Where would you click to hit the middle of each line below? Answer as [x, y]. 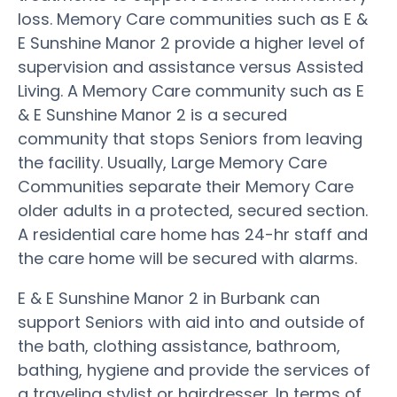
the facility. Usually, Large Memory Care [172, 162]
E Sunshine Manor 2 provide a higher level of [191, 43]
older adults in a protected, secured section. [193, 210]
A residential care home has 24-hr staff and [193, 234]
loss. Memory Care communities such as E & [193, 19]
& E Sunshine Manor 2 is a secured [152, 114]
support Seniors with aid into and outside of [191, 322]
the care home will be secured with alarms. [187, 258]
